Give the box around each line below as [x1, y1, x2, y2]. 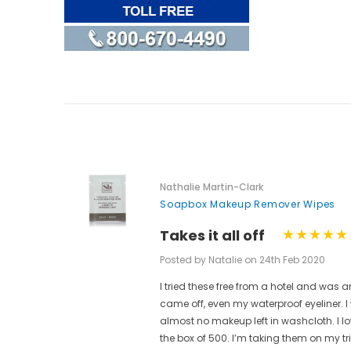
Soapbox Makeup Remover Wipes [160, 197, 335, 211]
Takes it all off [160, 225, 265, 245]
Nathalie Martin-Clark [160, 179, 263, 194]
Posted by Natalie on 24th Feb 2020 [160, 253, 325, 267]
